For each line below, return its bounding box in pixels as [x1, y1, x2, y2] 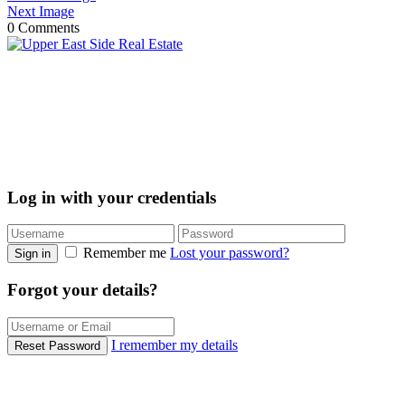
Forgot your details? [7, 279, 158, 299]
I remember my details [111, 336, 238, 353]
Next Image [7, 3, 74, 19]
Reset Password [14, 338, 100, 353]
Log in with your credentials [7, 187, 216, 207]
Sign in [14, 247, 51, 261]
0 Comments [7, 19, 80, 35]
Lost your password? [170, 245, 289, 261]
